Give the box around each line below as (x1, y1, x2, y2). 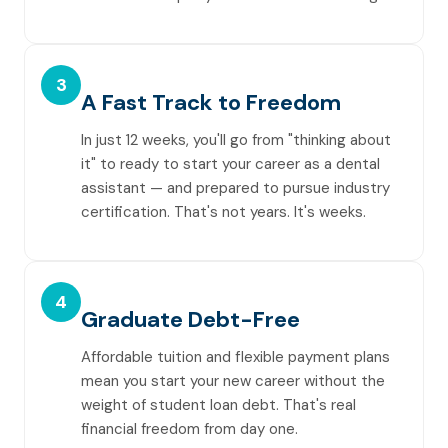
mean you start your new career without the (81, 371, 385, 391)
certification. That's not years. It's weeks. (81, 202, 366, 222)
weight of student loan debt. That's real (81, 395, 356, 415)
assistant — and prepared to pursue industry (81, 178, 390, 198)
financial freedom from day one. (81, 419, 298, 439)
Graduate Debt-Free (81, 305, 300, 334)
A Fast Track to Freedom (81, 88, 341, 117)
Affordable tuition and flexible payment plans (81, 347, 390, 367)
